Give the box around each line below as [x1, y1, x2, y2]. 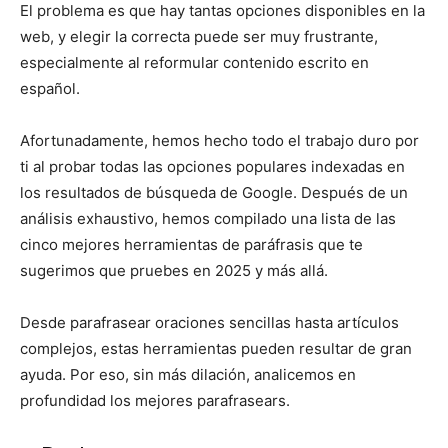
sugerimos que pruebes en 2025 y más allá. [20, 261, 328, 281]
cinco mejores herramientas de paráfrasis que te [20, 235, 363, 255]
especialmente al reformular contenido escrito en [20, 53, 369, 73]
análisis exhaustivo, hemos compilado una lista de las [20, 209, 396, 229]
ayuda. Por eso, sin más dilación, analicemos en [20, 365, 356, 385]
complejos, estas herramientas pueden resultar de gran [20, 339, 412, 359]
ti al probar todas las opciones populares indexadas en [20, 157, 405, 177]
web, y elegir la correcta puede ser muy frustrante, [20, 27, 378, 47]
